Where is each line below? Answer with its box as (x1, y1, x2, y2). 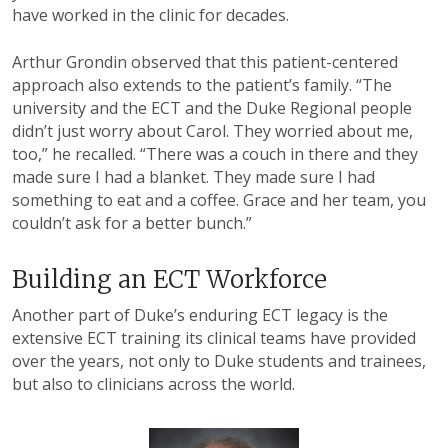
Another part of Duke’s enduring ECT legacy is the (12, 303, 388, 326)
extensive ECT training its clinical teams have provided (12, 326, 416, 349)
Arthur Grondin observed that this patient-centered (12, 50, 398, 73)
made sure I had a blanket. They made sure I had (12, 165, 375, 188)
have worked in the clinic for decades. (12, 3, 289, 26)
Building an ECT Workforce (12, 263, 327, 295)
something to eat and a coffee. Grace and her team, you (12, 188, 426, 211)
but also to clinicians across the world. (12, 372, 295, 395)
